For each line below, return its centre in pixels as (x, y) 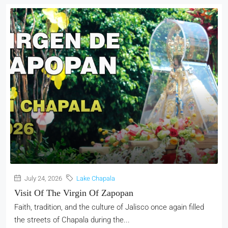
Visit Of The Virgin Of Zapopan (74, 193)
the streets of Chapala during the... (72, 220)
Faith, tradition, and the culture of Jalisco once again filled (109, 207)
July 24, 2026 (42, 178)
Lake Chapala (96, 178)
